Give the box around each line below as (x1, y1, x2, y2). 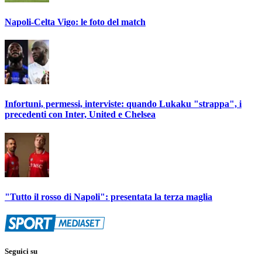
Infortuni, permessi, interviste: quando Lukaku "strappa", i (5, 99, 242, 109)
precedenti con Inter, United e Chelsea (5, 109, 156, 120)
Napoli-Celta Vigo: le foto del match (5, 16, 146, 27)
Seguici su (5, 247, 37, 256)
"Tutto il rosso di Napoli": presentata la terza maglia (5, 191, 212, 202)
